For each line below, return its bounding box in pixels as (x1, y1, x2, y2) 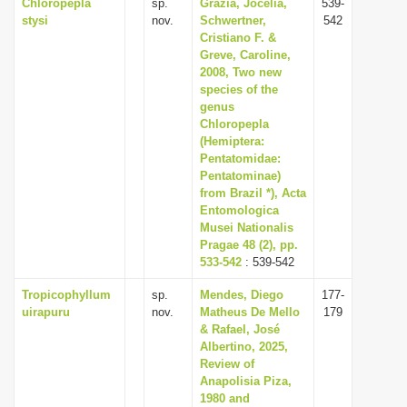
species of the (200, 83, 278, 96)
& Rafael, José (200, 323, 280, 336)
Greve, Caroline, (200, 48, 291, 62)
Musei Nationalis (200, 221, 293, 234)
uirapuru (22, 305, 70, 319)
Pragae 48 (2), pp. (200, 238, 298, 252)
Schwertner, (200, 14, 266, 27)
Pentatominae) (200, 169, 281, 183)
